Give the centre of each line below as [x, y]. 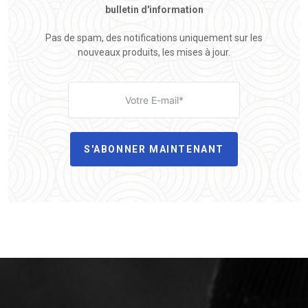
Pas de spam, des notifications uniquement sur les [154, 37]
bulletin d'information [154, 9]
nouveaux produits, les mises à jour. [154, 52]
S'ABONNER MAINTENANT [154, 149]
